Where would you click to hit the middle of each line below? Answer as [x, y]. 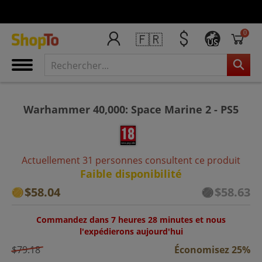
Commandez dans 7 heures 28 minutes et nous [131, 219]
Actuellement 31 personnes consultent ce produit [131, 160]
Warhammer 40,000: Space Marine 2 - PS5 [131, 109]
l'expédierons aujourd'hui [131, 231]
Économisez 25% [212, 249]
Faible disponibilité [131, 173]
